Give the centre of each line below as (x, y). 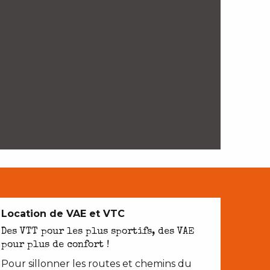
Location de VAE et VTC (63, 214)
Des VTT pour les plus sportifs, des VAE (98, 232)
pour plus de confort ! (55, 246)
